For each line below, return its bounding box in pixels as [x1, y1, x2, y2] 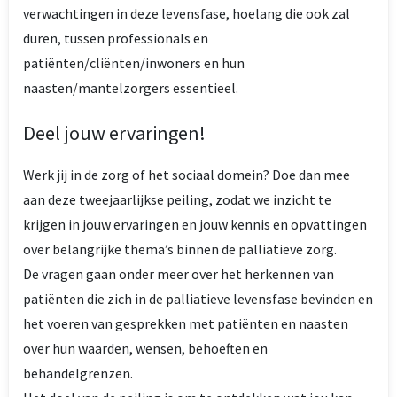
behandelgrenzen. [23, 364, 133, 382]
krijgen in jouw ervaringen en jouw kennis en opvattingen [23, 215, 367, 233]
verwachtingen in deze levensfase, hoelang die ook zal [23, 4, 350, 22]
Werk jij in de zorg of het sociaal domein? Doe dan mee [23, 166, 350, 183]
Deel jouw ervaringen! [23, 121, 206, 145]
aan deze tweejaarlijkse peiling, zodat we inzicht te [23, 191, 331, 208]
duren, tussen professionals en [23, 29, 208, 47]
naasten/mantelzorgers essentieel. [23, 79, 244, 97]
